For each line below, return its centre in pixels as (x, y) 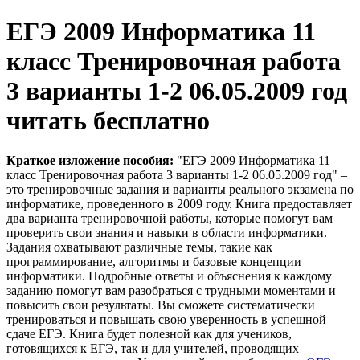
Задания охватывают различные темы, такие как (139, 247)
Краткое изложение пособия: (92, 160)
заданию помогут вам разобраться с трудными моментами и (171, 290)
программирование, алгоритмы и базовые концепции (154, 261)
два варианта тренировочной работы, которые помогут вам (170, 218)
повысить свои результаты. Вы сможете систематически (161, 305)
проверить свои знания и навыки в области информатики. (167, 232)
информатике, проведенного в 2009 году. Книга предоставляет (179, 203)
